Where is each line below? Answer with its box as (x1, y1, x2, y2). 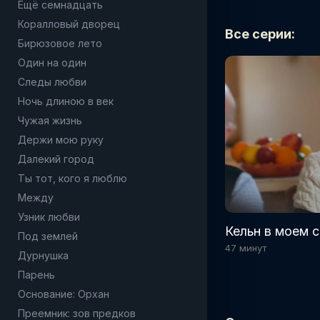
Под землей (18, 230, 78, 242)
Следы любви (18, 76, 86, 88)
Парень (18, 269, 55, 281)
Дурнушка (18, 249, 69, 261)
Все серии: (225, 26, 295, 41)
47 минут (225, 242, 266, 254)
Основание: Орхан (18, 288, 109, 300)
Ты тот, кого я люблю (18, 172, 127, 184)
